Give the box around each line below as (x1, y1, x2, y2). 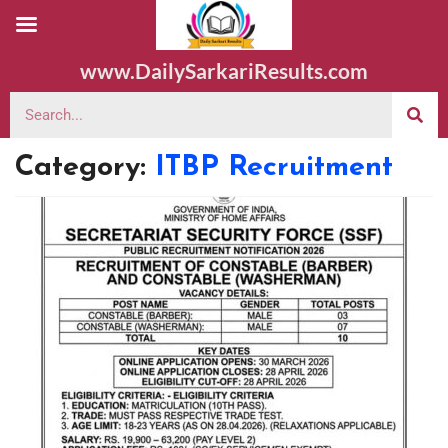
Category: (15, 153, 155, 182)
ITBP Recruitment (155, 153, 393, 182)
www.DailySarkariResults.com (80, 58, 368, 83)
